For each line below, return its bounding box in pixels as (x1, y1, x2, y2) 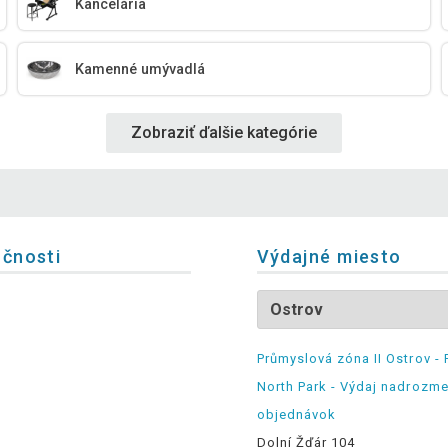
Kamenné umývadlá (75, 60, 206, 78)
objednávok (256, 406, 336, 422)
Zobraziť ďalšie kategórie (131, 123, 317, 143)
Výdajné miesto (256, 245, 402, 267)
